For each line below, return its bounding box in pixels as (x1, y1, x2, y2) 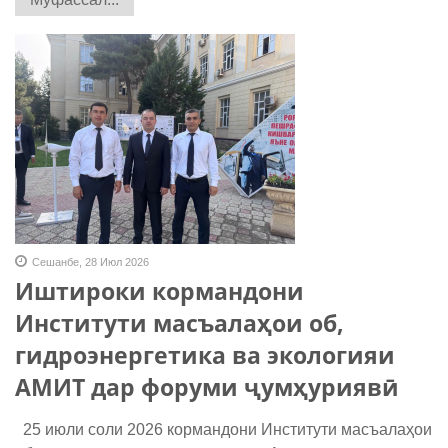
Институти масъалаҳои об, (15, 307, 344, 340)
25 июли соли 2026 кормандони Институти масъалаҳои (15, 421, 432, 439)
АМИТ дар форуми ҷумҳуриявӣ (15, 371, 399, 404)
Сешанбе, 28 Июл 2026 (32, 256, 149, 269)
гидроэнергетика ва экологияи (15, 339, 395, 372)
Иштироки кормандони (15, 275, 304, 308)
